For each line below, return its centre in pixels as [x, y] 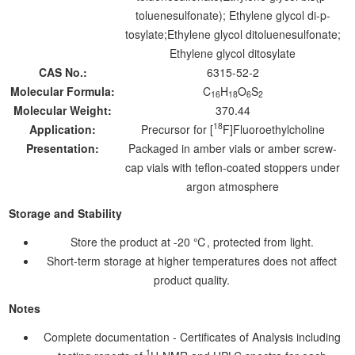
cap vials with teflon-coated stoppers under [233, 167]
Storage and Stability [66, 213]
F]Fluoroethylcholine [273, 129]
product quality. [192, 279]
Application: [65, 129]
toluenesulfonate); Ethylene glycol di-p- [233, 15]
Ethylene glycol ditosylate [233, 53]
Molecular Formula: [65, 91]
